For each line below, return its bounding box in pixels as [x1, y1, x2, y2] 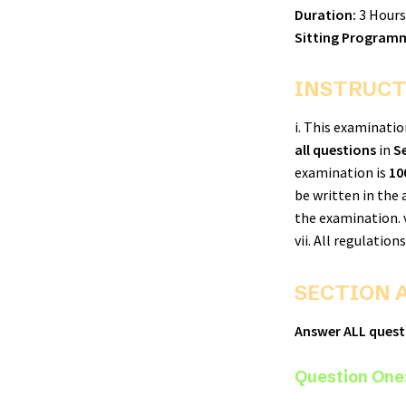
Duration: [295, 5, 356, 24]
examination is [295, 163, 389, 182]
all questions [295, 140, 376, 159]
